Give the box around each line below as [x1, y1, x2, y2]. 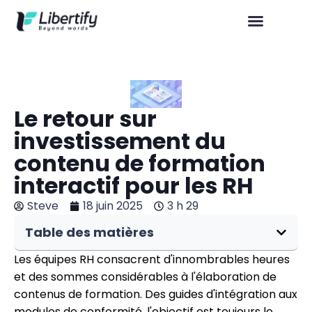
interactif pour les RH [14, 170, 253, 201]
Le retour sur [14, 103, 157, 134]
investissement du [14, 125, 226, 157]
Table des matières [25, 224, 154, 241]
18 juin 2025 [83, 198, 143, 214]
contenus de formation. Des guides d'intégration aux [14, 286, 297, 302]
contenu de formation [14, 148, 265, 179]
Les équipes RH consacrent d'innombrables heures [14, 251, 290, 267]
